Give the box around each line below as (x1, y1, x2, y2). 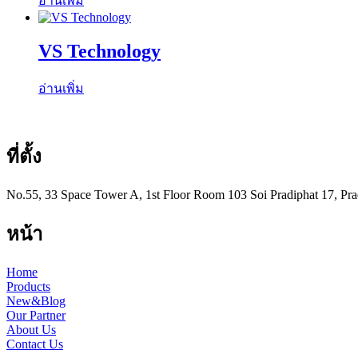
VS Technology (38, 40, 161, 62)
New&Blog (6, 294, 66, 308)
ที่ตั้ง (6, 146, 42, 168)
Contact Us (6, 337, 63, 352)
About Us (6, 323, 56, 337)
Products (6, 280, 50, 294)
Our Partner (6, 308, 66, 323)
